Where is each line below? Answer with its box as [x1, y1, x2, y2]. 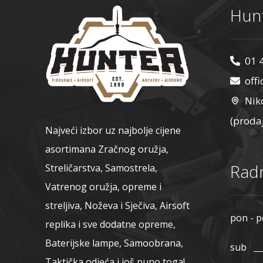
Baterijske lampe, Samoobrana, [45, 237, 184, 250]
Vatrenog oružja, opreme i [45, 180, 162, 194]
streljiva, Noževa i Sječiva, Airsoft [45, 199, 190, 213]
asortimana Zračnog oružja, [45, 143, 169, 156]
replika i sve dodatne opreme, [45, 218, 176, 231]
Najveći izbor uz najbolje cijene [45, 124, 181, 137]
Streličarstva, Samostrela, [45, 161, 158, 175]
